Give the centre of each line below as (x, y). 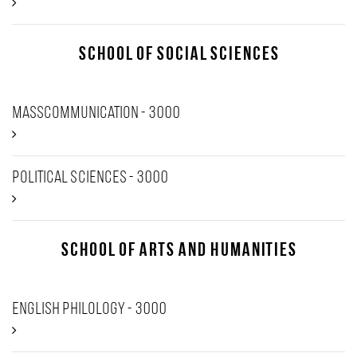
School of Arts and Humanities (178, 251)
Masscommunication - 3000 (96, 114)
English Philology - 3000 (89, 310)
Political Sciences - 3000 (90, 178)
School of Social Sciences (178, 55)
